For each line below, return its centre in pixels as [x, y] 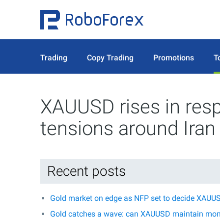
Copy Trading [110, 57]
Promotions [174, 57]
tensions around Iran [128, 128]
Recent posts [86, 171]
